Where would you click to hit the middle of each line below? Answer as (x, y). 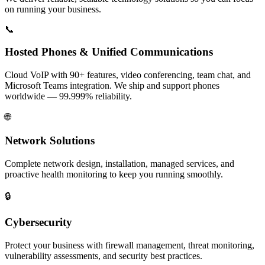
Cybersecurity (38, 222)
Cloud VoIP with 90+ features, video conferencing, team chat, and (128, 75)
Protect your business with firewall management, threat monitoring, (130, 245)
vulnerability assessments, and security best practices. (104, 256)
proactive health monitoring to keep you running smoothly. (114, 174)
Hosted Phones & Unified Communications (109, 52)
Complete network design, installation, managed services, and (119, 163)
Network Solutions (50, 140)
